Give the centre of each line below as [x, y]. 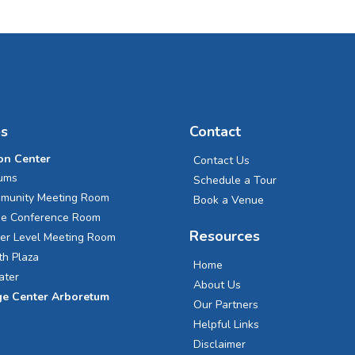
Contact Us [221, 161]
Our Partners [226, 305]
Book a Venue [229, 200]
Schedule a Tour [235, 181]
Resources [225, 237]
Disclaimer [219, 345]
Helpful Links [226, 325]
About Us [217, 285]
